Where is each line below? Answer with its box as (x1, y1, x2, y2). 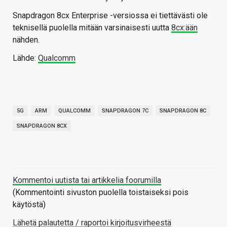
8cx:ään (171, 23, 198, 33)
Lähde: (13, 53, 38, 63)
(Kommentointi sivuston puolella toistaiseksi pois (13, 187, 188, 198)
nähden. (13, 35, 40, 45)
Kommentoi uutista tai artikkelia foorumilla (13, 175, 161, 185)
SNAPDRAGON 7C (102, 107, 148, 115)
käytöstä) (13, 200, 46, 210)
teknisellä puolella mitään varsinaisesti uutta (13, 23, 171, 33)
